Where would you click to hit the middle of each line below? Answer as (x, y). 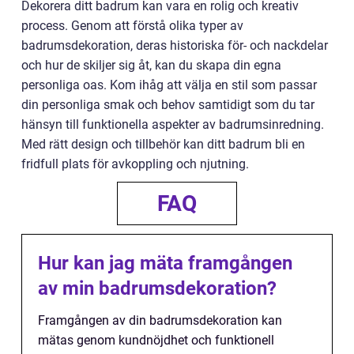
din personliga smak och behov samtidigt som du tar (168, 105)
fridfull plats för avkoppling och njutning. (135, 164)
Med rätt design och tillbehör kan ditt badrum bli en (163, 145)
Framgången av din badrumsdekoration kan (160, 321)
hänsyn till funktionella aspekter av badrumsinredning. (173, 125)
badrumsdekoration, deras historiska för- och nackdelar (175, 46)
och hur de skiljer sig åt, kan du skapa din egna (151, 66)
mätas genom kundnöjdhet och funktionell (156, 341)
